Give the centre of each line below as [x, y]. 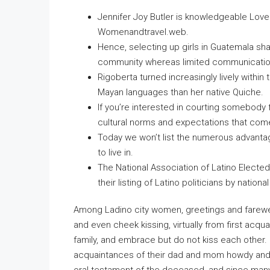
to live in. [115, 152]
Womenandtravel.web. [143, 32]
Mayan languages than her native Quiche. [181, 92]
